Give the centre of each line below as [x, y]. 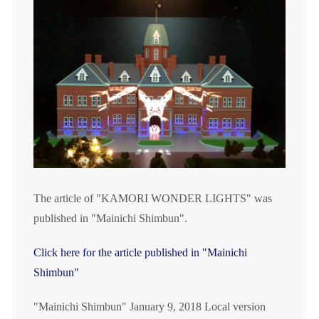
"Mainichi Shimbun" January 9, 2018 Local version [150, 306]
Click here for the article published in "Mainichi [140, 252]
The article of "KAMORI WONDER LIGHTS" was [153, 198]
